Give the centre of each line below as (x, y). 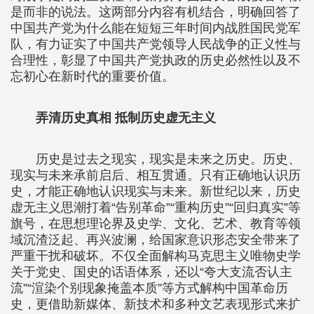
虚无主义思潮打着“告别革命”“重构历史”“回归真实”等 (156, 207)
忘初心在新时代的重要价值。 (93, 76)
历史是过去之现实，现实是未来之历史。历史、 (168, 159)
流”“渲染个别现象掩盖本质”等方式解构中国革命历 (149, 288)
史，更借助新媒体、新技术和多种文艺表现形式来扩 (156, 304)
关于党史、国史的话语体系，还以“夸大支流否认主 (151, 272)
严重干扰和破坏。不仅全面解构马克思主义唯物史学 (156, 256)
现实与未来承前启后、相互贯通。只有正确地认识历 (156, 175)
